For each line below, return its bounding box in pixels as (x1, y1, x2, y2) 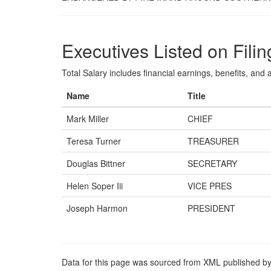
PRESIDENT (188, 202, 235, 214)
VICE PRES (188, 180, 232, 192)
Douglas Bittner (67, 157, 125, 169)
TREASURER (188, 135, 239, 147)
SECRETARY (188, 157, 237, 169)
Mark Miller (67, 113, 109, 125)
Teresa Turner (67, 135, 121, 147)
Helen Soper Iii (67, 180, 123, 192)
